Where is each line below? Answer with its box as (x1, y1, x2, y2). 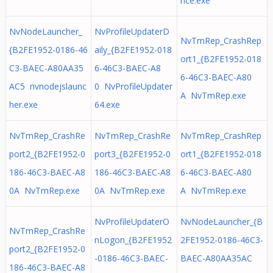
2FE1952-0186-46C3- (180, 234, 263, 246)
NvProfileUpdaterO (94, 216, 169, 227)
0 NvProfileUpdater (94, 80, 172, 92)
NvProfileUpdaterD (94, 26, 169, 37)
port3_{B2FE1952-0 (94, 148, 171, 160)
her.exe (9, 99, 38, 110)
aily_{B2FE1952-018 (94, 44, 172, 55)
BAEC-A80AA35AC (180, 252, 252, 264)
